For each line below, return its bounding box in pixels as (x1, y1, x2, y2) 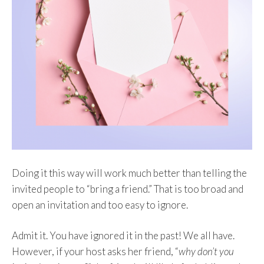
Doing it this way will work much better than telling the (12, 166, 247, 179)
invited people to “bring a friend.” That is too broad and (12, 182, 243, 195)
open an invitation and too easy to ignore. (12, 198, 188, 211)
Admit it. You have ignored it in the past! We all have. (12, 229, 235, 242)
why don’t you (179, 245, 234, 258)
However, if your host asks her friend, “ (12, 245, 179, 258)
